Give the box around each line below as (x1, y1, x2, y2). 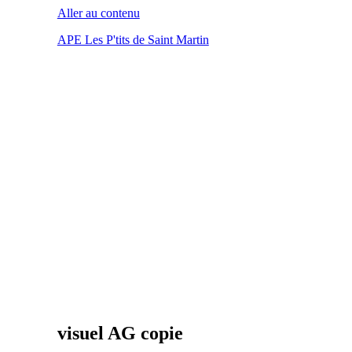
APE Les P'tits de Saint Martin (57, 33, 209, 46)
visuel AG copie (57, 322, 183, 343)
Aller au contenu (57, 6, 140, 20)
